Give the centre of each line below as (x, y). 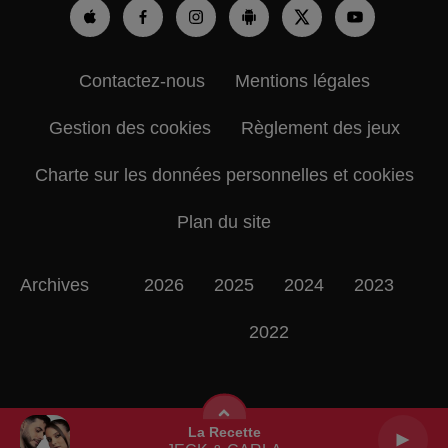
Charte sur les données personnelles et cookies (224, 174)
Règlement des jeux (320, 127)
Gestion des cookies (129, 127)
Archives (54, 284)
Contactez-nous (141, 80)
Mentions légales (302, 80)
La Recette (224, 431)
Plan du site (224, 221)
